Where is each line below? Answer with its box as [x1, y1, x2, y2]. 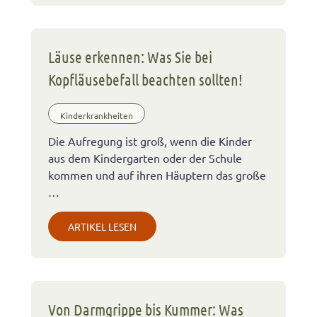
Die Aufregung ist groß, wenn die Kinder [48, 134, 252, 149]
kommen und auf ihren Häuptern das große [48, 168, 266, 183]
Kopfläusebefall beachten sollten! [48, 69, 243, 88]
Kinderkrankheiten [60, 109, 133, 121]
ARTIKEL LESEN [68, 220, 137, 234]
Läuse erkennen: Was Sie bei [48, 47, 212, 66]
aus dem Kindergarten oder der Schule [48, 151, 242, 166]
